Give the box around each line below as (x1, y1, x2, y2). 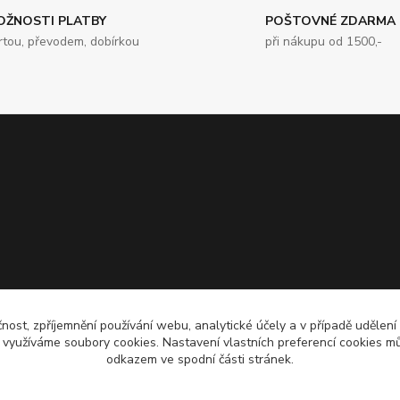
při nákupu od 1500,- (265, 33, 383, 50)
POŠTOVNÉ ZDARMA (265, 12, 396, 29)
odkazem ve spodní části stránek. (106, 351, 294, 368)
